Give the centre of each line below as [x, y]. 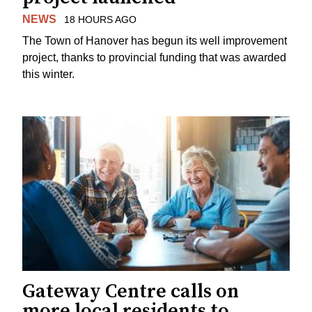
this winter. [48, 74]
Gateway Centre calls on [131, 291]
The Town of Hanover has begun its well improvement [155, 40]
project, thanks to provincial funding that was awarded [154, 57]
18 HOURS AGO [100, 20]
